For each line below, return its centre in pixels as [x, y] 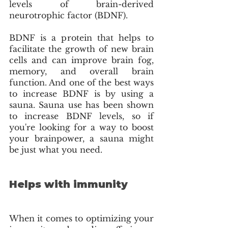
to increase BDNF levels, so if [81, 116]
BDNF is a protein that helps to [81, 38]
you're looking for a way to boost [81, 127]
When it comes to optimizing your [81, 218]
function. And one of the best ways [81, 83]
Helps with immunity [68, 184]
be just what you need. [57, 150]
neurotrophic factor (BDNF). [70, 16]
